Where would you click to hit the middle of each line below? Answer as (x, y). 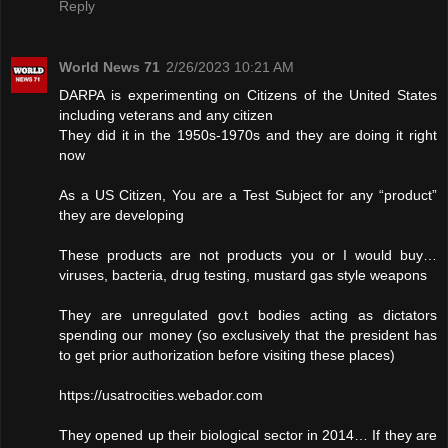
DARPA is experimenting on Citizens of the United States (248, 95)
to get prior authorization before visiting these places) (227, 355)
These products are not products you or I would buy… (248, 255)
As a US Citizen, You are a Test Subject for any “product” (248, 195)
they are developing (121, 215)
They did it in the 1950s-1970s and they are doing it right (248, 135)
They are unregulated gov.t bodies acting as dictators (248, 315)
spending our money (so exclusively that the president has (248, 335)
